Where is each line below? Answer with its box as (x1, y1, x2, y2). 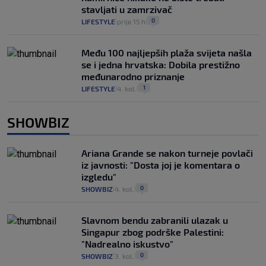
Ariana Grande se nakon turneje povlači (81, 147, 253, 159)
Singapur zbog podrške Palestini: (81, 226, 224, 237)
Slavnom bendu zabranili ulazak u (81, 214, 228, 226)
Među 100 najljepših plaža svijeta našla (81, 46, 252, 58)
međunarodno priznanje (81, 70, 185, 82)
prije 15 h (117, 17, 145, 26)
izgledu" (81, 170, 116, 182)
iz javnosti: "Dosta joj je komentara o (81, 159, 240, 170)
